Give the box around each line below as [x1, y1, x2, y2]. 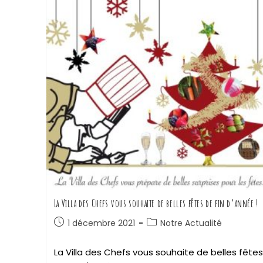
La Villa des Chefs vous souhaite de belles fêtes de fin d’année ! [53, 197, 258, 210]
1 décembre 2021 [67, 217, 135, 230]
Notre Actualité [160, 217, 222, 230]
